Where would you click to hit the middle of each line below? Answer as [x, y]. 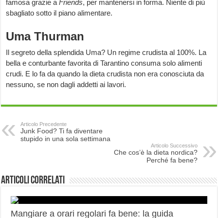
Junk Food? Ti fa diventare [62, 131]
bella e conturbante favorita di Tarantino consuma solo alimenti [104, 63]
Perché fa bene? [172, 160]
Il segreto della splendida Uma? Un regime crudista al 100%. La [106, 53]
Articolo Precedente [44, 124]
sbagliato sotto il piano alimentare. [59, 13]
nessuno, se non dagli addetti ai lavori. [66, 85]
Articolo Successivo [174, 146]
